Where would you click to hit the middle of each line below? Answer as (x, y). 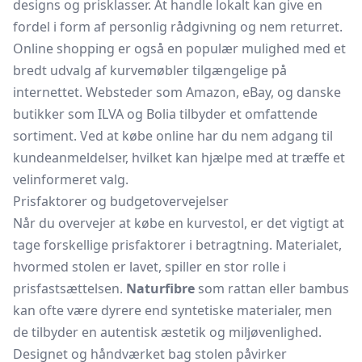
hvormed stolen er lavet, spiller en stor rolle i (149, 267)
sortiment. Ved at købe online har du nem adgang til (173, 136)
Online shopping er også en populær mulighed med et (179, 48)
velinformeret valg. (71, 179)
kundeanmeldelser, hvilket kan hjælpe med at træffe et (179, 158)
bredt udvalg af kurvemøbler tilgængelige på (150, 70)
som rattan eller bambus (272, 288)
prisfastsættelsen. (69, 288)
